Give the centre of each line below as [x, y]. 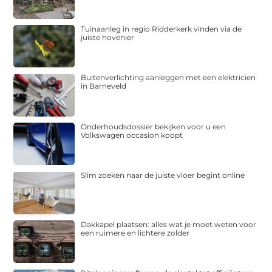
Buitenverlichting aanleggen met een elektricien [168, 78]
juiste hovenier [108, 37]
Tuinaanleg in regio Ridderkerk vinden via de [161, 29]
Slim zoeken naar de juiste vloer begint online [163, 175]
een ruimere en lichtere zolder [135, 233]
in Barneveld [104, 86]
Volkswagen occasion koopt [132, 135]
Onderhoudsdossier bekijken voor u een [154, 126]
